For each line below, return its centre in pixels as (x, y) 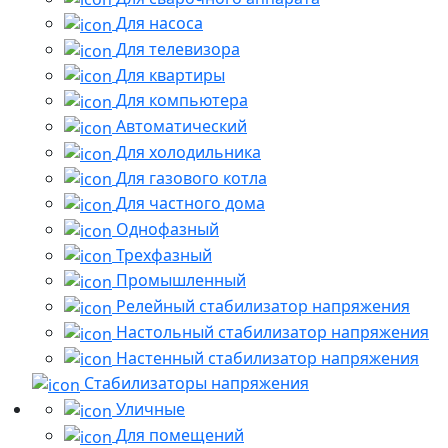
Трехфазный (164, 254)
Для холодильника (188, 151)
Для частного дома (190, 203)
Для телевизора (178, 49)
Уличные (150, 409)
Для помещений (180, 434)
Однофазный (167, 229)
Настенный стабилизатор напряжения (267, 357)
